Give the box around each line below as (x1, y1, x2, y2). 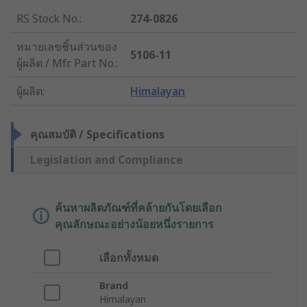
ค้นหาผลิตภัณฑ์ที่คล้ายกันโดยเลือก (55, 200, 222, 216)
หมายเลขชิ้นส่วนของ (16, 39, 117, 55)
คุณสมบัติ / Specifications (30, 127, 164, 143)
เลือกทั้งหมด (99, 250, 158, 266)
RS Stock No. (16, 11, 79, 27)
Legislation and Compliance (30, 152, 183, 168)
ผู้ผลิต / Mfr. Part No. (16, 56, 116, 71)
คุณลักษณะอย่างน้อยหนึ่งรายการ (55, 217, 214, 232)
